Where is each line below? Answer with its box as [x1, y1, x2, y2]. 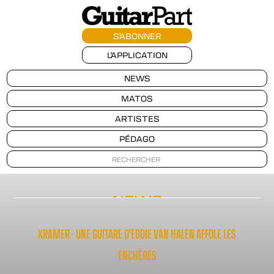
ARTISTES [114, 112, 160, 124]
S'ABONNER [113, 29, 161, 42]
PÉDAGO [119, 132, 155, 144]
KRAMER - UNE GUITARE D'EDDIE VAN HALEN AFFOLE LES [38, 223, 236, 243]
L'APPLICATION [106, 48, 168, 61]
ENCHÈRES [117, 245, 156, 264]
